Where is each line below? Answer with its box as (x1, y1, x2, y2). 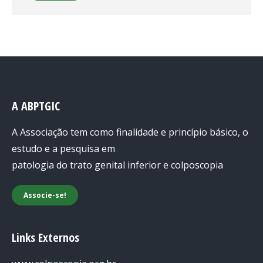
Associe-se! (23, 190, 66, 200)
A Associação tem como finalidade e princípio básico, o (12, 125, 248, 139)
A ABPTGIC (12, 97, 60, 114)
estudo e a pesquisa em (12, 141, 115, 155)
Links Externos (12, 229, 79, 245)
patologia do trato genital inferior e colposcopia (12, 158, 223, 171)
